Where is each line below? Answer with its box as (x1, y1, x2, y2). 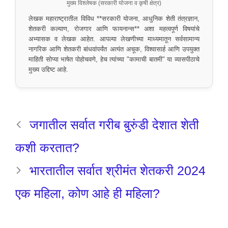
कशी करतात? (15, 140, 79, 155)
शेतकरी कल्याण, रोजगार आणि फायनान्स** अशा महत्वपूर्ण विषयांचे (28, 25, 199, 33)
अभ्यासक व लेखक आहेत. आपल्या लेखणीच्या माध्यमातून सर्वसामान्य (28, 36, 199, 43)
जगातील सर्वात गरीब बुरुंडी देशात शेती (30, 118, 199, 132)
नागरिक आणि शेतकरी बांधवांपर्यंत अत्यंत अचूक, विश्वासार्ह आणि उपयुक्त (28, 46, 199, 53)
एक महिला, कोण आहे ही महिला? (15, 186, 160, 201)
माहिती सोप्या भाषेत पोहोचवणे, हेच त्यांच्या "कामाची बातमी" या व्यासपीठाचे (28, 56, 199, 64)
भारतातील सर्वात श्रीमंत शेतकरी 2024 (30, 163, 206, 178)
